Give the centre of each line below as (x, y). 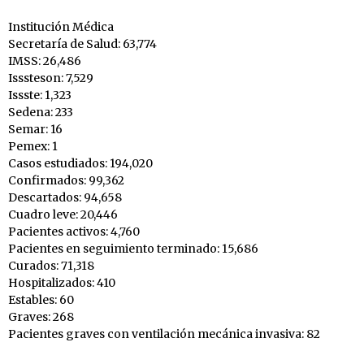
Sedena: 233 (41, 113)
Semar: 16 (35, 130)
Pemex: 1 (33, 147)
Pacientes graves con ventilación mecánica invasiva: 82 (164, 334)
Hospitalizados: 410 (62, 283)
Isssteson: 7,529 (51, 78)
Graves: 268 (41, 317)
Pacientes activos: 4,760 (74, 232)
